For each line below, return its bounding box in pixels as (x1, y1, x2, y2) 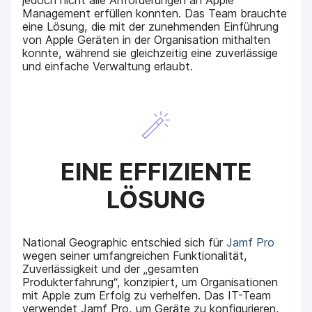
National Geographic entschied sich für (22, 235, 227, 249)
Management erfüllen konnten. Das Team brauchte (22, 6, 288, 21)
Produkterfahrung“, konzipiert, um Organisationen (22, 274, 279, 289)
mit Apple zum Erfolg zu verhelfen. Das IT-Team (22, 288, 272, 302)
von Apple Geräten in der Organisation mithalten (22, 33, 271, 47)
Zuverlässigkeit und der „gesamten (22, 261, 199, 276)
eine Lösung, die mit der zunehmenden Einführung (22, 19, 279, 34)
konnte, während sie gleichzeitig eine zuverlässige (22, 46, 279, 61)
